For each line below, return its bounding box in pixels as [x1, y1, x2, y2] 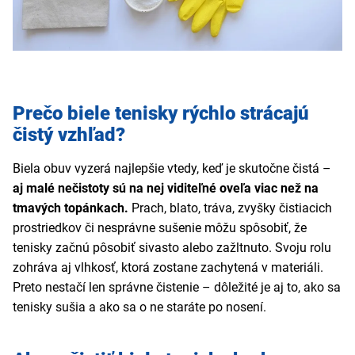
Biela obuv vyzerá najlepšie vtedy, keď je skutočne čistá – [13, 161, 331, 177]
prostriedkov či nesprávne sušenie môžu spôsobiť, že [13, 220, 307, 236]
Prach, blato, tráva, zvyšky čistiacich [128, 200, 332, 216]
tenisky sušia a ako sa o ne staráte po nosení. [13, 300, 266, 315]
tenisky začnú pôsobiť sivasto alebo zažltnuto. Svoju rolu [13, 240, 331, 256]
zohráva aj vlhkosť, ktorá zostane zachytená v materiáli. [13, 260, 323, 276]
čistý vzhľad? [13, 124, 125, 147]
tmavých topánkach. [13, 200, 128, 216]
